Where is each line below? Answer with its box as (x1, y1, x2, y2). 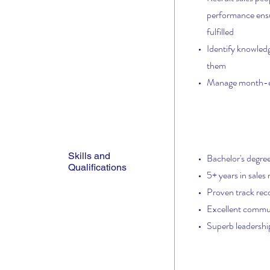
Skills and (67, 150, 110, 162)
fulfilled (206, 25, 234, 39)
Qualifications (67, 162, 127, 173)
